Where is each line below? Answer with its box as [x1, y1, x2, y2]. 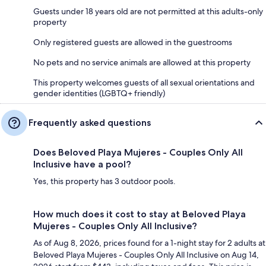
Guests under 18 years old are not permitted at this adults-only [33, 5, 263, 17]
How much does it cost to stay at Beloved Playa [33, 208, 246, 220]
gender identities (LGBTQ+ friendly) [33, 87, 165, 99]
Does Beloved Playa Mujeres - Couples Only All [33, 146, 243, 158]
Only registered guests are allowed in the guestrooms [33, 36, 232, 47]
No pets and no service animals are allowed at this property [33, 56, 251, 68]
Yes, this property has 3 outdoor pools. [33, 175, 176, 186]
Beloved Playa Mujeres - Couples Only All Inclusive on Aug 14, [33, 249, 259, 260]
